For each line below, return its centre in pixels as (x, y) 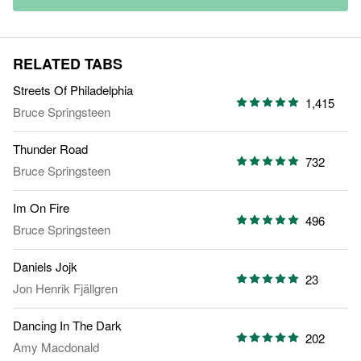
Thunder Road (50, 149)
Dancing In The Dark (67, 326)
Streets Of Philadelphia (73, 90)
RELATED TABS (68, 64)
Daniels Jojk (45, 267)
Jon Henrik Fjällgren (65, 288)
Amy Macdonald (56, 347)
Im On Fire (41, 208)
